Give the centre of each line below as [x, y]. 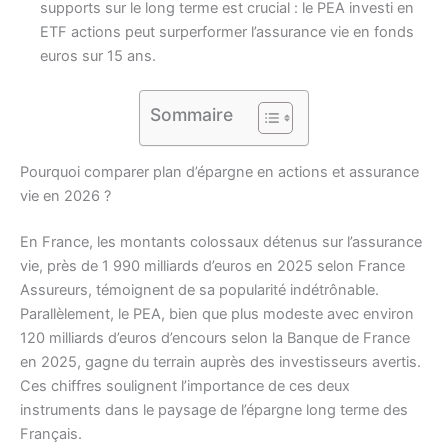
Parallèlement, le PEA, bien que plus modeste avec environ [217, 313]
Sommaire [191, 114]
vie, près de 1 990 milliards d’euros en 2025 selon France [212, 265]
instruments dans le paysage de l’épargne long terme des [214, 409]
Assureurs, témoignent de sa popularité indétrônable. [199, 289]
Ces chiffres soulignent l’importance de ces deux [185, 385]
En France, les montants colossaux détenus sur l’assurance [221, 241]
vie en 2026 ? [65, 196]
